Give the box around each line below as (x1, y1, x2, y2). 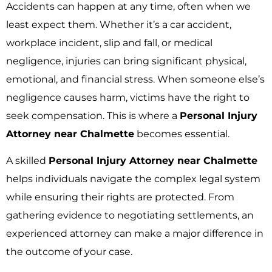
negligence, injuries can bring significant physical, (6, 55, 246, 67)
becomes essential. (134, 127, 229, 140)
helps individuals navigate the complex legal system (6, 173, 260, 185)
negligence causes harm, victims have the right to (6, 91, 250, 103)
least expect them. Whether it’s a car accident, (6, 18, 231, 30)
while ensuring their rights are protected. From (6, 191, 234, 203)
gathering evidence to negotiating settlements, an (6, 209, 254, 222)
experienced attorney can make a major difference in (6, 228, 263, 240)
